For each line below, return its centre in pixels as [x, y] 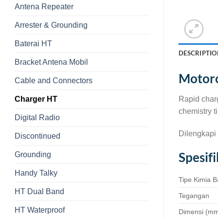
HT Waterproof [40, 210]
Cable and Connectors [54, 80]
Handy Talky [36, 173]
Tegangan [194, 196]
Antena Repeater [44, 6]
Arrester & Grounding [51, 25]
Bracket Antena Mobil [51, 62]
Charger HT [36, 99]
